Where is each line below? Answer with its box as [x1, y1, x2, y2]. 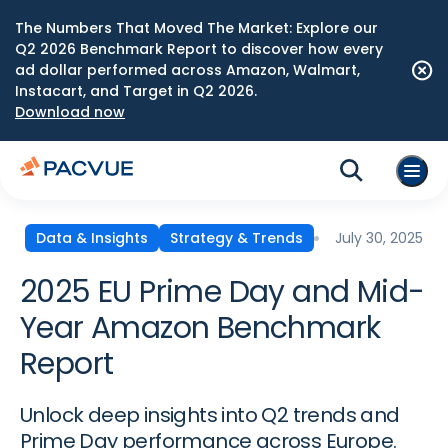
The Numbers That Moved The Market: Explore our [15, 18, 378, 38]
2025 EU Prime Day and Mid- [20, 271, 425, 313]
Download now [15, 102, 125, 122]
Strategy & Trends [170, 228, 303, 248]
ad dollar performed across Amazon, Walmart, [15, 60, 360, 80]
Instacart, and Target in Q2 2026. [15, 81, 257, 101]
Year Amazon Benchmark [20, 307, 381, 349]
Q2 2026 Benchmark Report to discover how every [15, 39, 383, 59]
